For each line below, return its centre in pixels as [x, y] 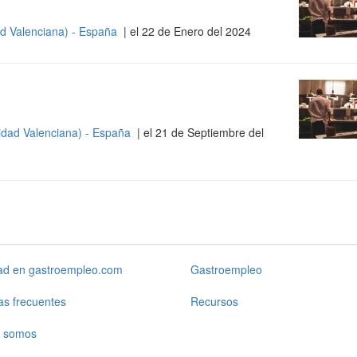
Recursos [214, 301]
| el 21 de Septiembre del [198, 132]
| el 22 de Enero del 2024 [185, 31]
